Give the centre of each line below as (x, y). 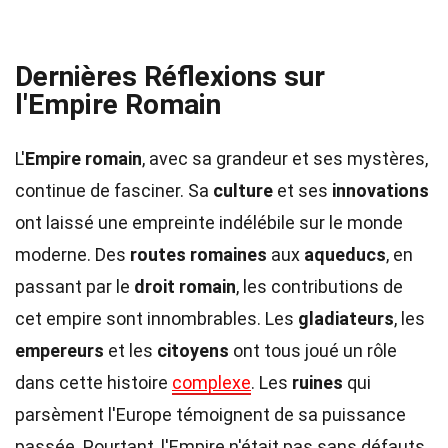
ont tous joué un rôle (313, 350)
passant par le (74, 286)
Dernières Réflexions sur (170, 76)
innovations (380, 190)
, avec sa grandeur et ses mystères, (285, 158)
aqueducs (345, 254)
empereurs (59, 350)
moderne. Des (72, 254)
